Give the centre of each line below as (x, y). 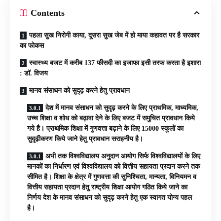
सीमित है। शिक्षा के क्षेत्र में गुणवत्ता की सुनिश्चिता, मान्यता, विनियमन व (112, 177)
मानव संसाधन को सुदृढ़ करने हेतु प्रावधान (79, 90)
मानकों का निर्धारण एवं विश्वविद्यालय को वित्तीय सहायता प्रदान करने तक (113, 166)
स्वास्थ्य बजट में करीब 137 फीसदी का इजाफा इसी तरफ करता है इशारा (115, 63)
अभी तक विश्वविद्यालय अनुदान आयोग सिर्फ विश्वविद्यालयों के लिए (123, 156)
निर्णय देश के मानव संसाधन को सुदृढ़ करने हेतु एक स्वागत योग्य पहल (110, 197)
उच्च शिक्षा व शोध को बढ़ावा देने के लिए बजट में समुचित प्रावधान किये (111, 118)
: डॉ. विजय (34, 73)
